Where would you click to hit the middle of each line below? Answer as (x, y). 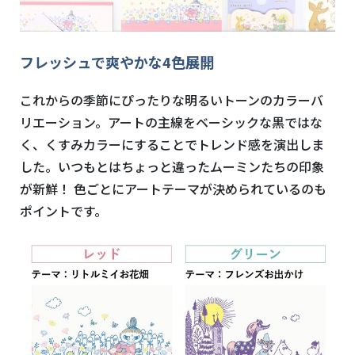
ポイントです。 (63, 210)
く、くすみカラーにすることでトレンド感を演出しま (172, 144)
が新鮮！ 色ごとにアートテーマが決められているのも (173, 188)
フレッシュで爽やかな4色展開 (117, 61)
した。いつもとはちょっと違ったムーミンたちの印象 (172, 166)
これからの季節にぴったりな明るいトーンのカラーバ (172, 99)
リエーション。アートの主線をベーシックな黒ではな (171, 122)
